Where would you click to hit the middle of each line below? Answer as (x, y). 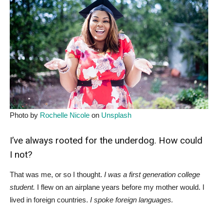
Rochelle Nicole (65, 115)
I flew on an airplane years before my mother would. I (120, 187)
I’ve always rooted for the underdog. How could (106, 140)
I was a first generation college (152, 174)
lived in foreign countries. (50, 200)
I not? (21, 154)
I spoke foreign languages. (132, 200)
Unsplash (116, 115)
